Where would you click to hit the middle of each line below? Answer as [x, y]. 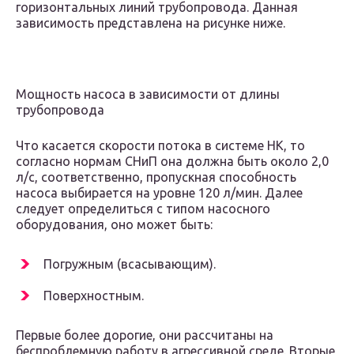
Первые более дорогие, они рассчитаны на [145, 335]
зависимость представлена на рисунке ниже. [151, 23]
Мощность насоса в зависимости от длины [148, 94]
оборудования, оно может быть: [114, 225]
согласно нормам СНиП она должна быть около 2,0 [172, 162]
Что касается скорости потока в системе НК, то [160, 146]
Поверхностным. [94, 296]
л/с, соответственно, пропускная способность [156, 177]
